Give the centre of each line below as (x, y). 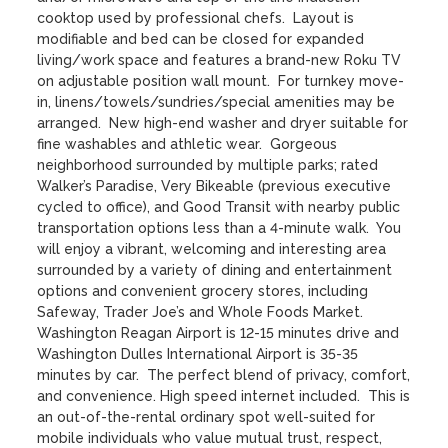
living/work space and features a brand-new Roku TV (219, 60)
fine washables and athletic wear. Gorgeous (187, 144)
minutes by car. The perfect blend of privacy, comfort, (224, 375)
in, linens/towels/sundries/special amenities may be (216, 102)
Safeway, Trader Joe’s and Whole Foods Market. (200, 312)
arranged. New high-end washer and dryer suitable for (223, 123)
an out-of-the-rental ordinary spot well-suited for (206, 417)
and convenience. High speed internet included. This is (224, 396)
